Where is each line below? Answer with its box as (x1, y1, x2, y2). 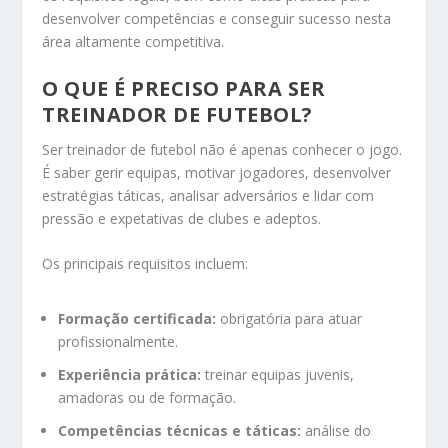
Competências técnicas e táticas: (58, 420, 302, 440)
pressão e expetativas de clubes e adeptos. (42, 208, 322, 228)
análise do (301, 420, 372, 440)
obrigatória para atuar (216, 309, 363, 329)
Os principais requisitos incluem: (42, 254, 249, 274)
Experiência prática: (58, 365, 202, 385)
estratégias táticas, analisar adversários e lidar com (42, 185, 375, 205)
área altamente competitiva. (42, 32, 225, 52)
